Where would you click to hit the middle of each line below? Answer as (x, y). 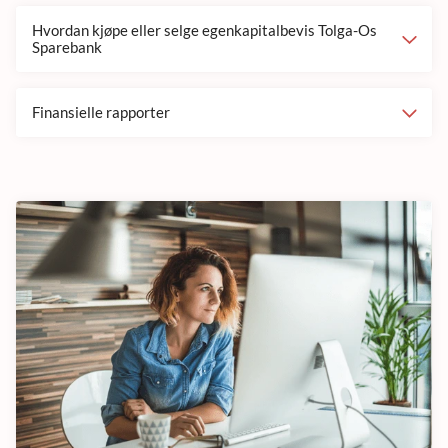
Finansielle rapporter (101, 111)
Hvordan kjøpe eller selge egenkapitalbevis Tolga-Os (204, 29)
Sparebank (67, 46)
